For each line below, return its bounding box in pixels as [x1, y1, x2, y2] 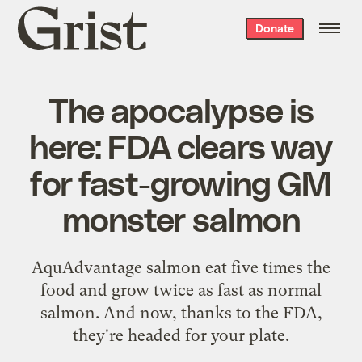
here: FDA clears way [29, 124, 333, 166]
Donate [255, 21, 294, 35]
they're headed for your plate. [73, 325, 289, 345]
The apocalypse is [48, 88, 314, 129]
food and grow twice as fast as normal [40, 280, 322, 300]
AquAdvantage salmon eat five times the [32, 257, 330, 277]
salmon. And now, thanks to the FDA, [40, 302, 322, 322]
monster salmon [62, 197, 300, 238]
